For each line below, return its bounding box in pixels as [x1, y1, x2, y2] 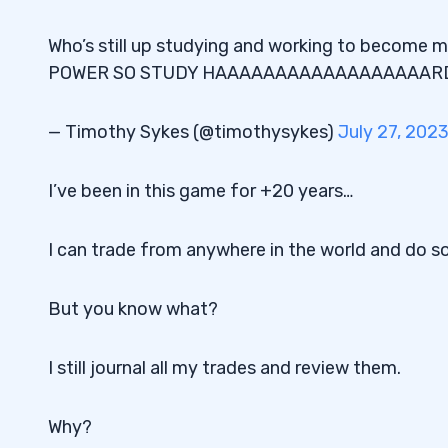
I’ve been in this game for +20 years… [48, 180, 353, 203]
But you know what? [48, 298, 218, 321]
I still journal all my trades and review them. [48, 357, 401, 380]
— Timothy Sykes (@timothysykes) [48, 121, 338, 144]
